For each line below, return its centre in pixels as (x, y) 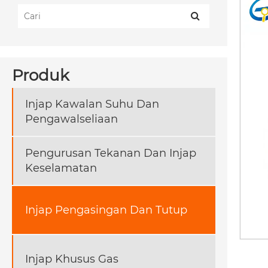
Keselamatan (61, 168)
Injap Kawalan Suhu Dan (92, 104)
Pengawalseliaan (71, 119)
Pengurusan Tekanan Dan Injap (111, 153)
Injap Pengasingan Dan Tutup (106, 210)
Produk (41, 76)
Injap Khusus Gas (72, 259)
